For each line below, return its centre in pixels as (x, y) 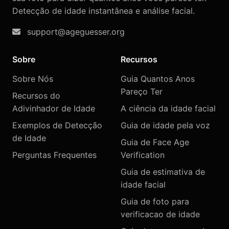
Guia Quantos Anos (158, 79)
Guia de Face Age (155, 142)
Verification (143, 155)
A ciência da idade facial (168, 109)
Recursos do (36, 96)
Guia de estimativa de (163, 172)
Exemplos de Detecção (57, 125)
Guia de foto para (155, 202)
